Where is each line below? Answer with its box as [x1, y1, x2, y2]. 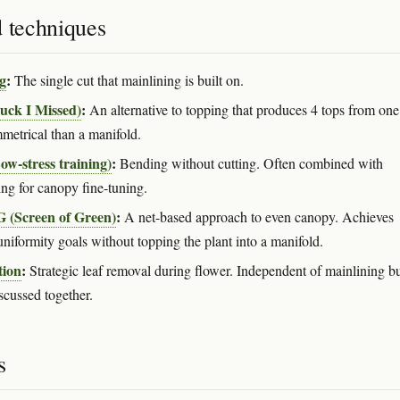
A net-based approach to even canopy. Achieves [121, 206, 394, 226]
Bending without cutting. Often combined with [116, 153, 383, 172]
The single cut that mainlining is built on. [11, 70, 244, 89]
